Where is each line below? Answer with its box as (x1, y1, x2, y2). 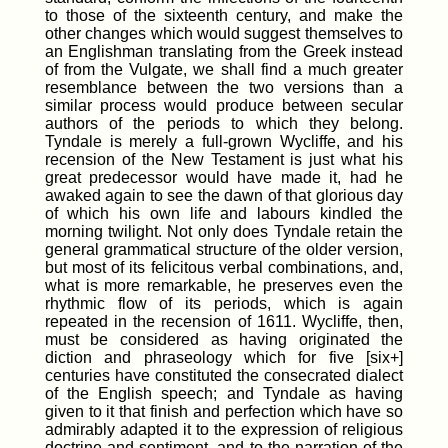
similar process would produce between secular (44, 96, 404, 114)
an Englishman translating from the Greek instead (44, 42, 404, 60)
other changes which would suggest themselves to (44, 24, 404, 42)
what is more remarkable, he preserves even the (44, 276, 404, 294)
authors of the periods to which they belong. (44, 114, 404, 132)
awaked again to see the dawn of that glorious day (44, 186, 404, 204)
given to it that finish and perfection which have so (44, 402, 404, 420)
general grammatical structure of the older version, (44, 240, 404, 258)
